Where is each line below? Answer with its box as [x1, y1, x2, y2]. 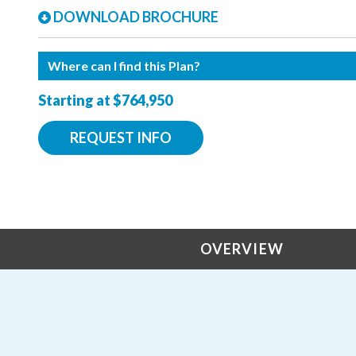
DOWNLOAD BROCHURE [53, 8, 219, 26]
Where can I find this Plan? [48, 58, 200, 74]
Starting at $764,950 [38, 91, 172, 110]
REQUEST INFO [70, 129, 172, 147]
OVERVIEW [200, 239, 284, 257]
